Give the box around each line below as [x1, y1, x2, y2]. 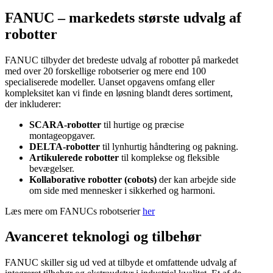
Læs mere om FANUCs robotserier [5, 205, 143, 216]
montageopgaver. [29, 130, 95, 141]
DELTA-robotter [29, 141, 100, 152]
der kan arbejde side [157, 174, 236, 185]
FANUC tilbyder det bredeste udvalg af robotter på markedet [5, 54, 238, 65]
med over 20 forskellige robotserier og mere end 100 [5, 65, 206, 76]
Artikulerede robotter [29, 152, 119, 163]
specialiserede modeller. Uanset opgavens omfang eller [5, 76, 214, 87]
